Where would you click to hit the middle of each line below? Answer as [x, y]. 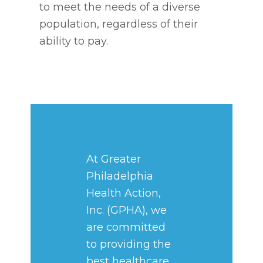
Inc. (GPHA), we [127, 210]
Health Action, [124, 193]
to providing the [129, 244]
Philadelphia [120, 176]
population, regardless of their [119, 24]
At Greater [114, 159]
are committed [126, 227]
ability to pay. [74, 41]
